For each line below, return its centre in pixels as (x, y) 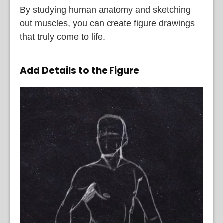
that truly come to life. (62, 37)
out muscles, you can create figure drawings (107, 23)
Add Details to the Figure (80, 70)
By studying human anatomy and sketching (105, 10)
